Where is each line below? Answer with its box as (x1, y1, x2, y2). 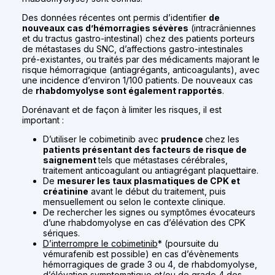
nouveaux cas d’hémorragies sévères (22, 23, 188, 34)
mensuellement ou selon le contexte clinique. (42, 196, 225, 207)
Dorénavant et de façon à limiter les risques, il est (22, 104, 222, 115)
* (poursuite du (157, 238, 219, 249)
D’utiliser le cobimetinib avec (42, 134, 161, 145)
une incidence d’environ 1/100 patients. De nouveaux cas (22, 75, 253, 86)
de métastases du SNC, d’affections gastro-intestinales (22, 44, 243, 55)
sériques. (42, 228, 80, 239)
